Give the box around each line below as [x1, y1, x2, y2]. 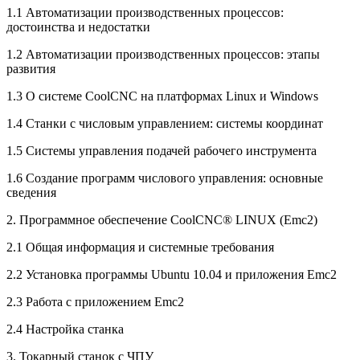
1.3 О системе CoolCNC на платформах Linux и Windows [6, 88, 318, 103]
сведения [6, 185, 56, 199]
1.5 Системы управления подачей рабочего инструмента [6, 143, 317, 157]
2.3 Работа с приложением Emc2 [6, 294, 184, 309]
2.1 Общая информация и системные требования [6, 239, 274, 254]
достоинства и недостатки [6, 19, 150, 34]
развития [6, 61, 55, 76]
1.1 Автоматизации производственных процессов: [6, 5, 284, 19]
